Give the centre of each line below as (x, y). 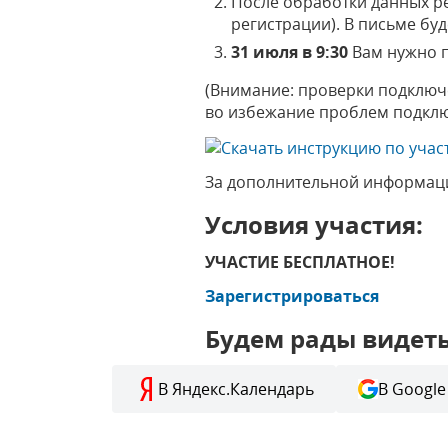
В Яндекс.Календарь (236, 388)
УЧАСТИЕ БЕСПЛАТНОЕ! (300, 261)
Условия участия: (314, 224)
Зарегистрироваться (292, 295)
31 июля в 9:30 (292, 52)
